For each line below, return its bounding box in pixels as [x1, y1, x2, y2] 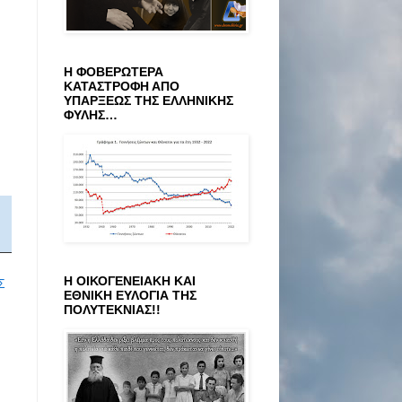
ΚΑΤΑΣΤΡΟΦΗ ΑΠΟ [64, 78, 179, 93]
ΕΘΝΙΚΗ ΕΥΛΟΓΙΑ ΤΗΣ [64, 287, 197, 302]
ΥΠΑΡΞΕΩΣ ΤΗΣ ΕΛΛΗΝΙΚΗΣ [64, 92, 233, 108]
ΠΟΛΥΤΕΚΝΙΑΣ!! [64, 301, 161, 317]
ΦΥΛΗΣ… [64, 107, 118, 122]
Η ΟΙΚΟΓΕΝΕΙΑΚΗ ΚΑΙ [64, 273, 196, 288]
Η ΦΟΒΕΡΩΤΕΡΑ [64, 64, 163, 79]
